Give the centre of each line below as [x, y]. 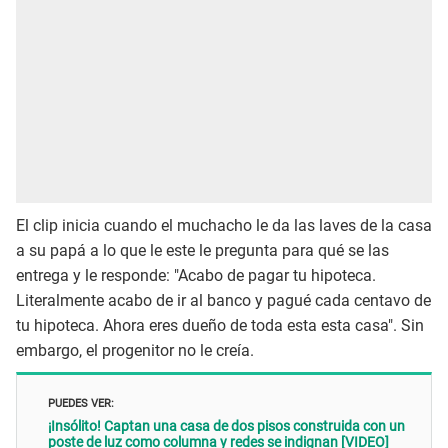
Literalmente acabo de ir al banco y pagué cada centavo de [223, 300]
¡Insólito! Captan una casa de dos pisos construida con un [226, 426]
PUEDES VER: [81, 402]
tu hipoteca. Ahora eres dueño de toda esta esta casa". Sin [220, 325]
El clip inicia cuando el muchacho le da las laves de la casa [224, 225]
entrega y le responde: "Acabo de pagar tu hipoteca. [196, 275]
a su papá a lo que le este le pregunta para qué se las [202, 250]
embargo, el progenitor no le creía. [135, 350]
